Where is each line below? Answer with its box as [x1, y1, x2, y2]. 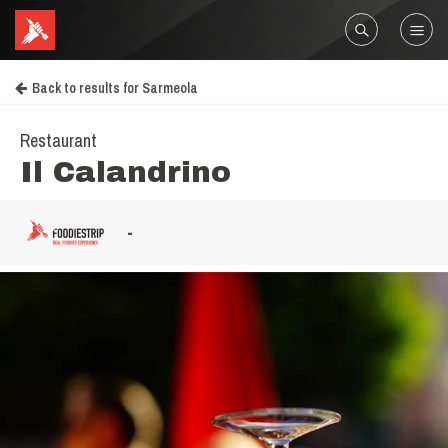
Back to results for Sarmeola [32, 79, 198, 97]
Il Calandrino [20, 156, 231, 188]
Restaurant [20, 128, 97, 153]
